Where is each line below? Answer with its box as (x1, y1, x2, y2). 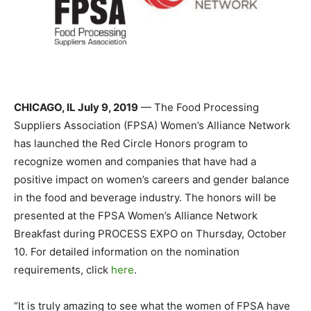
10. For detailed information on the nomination (14, 244, 239, 258)
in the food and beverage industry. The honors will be (14, 190, 276, 204)
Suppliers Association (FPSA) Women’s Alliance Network (14, 118, 290, 132)
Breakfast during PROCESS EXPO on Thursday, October (14, 226, 287, 240)
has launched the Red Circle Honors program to (14, 136, 248, 150)
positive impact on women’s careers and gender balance (14, 172, 289, 186)
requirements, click (14, 262, 111, 276)
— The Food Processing (138, 100, 259, 114)
